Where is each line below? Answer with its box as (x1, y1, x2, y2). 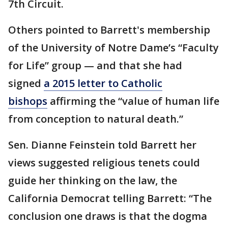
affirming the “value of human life (47, 94, 219, 108)
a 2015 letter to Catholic (44, 76, 162, 90)
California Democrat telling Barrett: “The (8, 191, 212, 205)
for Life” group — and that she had (8, 59, 182, 72)
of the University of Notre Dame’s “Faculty (8, 41, 219, 54)
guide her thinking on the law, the (8, 174, 177, 187)
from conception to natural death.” (8, 112, 183, 126)
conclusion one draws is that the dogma (8, 209, 207, 223)
